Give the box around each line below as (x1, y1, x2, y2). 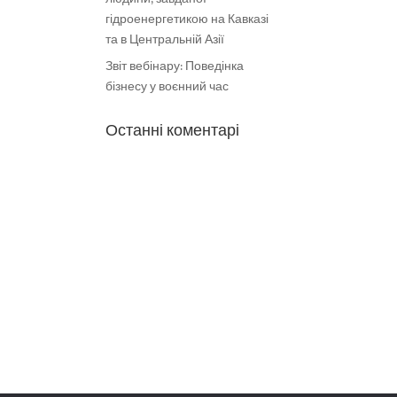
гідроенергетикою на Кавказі (105, 9, 269, 29)
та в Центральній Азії (105, 29, 225, 50)
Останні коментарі (105, 118, 240, 144)
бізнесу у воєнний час (105, 76, 230, 97)
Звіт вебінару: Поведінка (105, 56, 245, 76)
